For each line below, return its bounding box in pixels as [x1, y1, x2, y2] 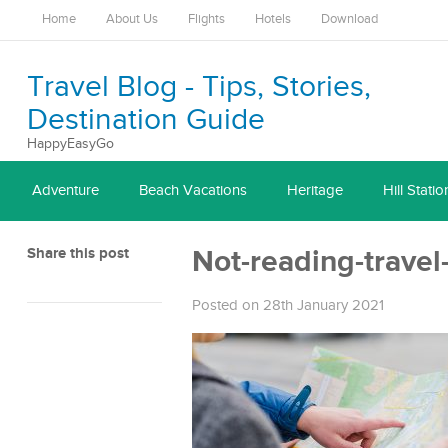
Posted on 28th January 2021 [192, 297, 384, 314]
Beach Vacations [139, 182, 247, 199]
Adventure [32, 182, 99, 199]
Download [321, 12, 378, 27]
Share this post [27, 244, 129, 263]
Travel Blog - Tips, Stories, [27, 69, 371, 105]
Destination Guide [27, 102, 265, 138]
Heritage [287, 182, 343, 199]
